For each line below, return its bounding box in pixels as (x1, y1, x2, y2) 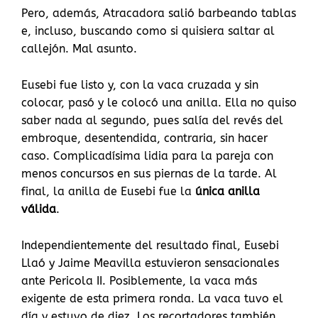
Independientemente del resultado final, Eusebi (21, 238, 279, 253)
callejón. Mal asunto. (21, 42, 137, 56)
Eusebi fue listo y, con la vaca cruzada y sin (21, 78, 258, 92)
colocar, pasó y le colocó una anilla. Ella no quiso (21, 96, 297, 110)
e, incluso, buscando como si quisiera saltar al (21, 24, 275, 38)
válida (21, 202, 56, 216)
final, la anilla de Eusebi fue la (21, 185, 195, 199)
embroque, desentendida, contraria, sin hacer (21, 131, 268, 146)
